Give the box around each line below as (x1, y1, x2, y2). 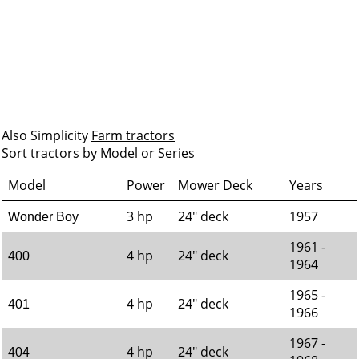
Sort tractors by (2, 144, 100, 162)
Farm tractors (91, 127, 175, 144)
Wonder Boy (8, 210, 79, 224)
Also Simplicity (2, 127, 91, 144)
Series (158, 144, 195, 162)
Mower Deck (178, 176, 252, 194)
